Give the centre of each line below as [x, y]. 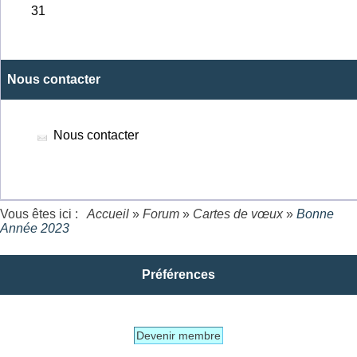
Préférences [178, 275]
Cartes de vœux [238, 214]
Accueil [108, 214]
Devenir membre [178, 336]
